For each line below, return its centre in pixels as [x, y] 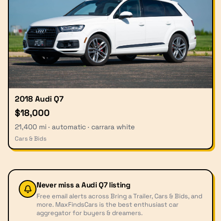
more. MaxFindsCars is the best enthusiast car [108, 205]
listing [120, 185]
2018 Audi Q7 [39, 99]
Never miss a [58, 185]
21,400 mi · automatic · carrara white [75, 127]
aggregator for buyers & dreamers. [90, 213]
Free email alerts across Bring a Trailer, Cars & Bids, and [119, 196]
